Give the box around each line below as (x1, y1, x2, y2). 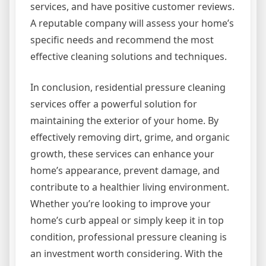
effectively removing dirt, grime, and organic (30, 131, 230, 144)
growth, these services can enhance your (30, 147, 214, 161)
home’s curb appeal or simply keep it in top (30, 214, 224, 227)
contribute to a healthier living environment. (30, 180, 229, 194)
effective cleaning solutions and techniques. (30, 50, 227, 64)
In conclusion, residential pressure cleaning (30, 81, 226, 94)
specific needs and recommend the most (30, 33, 214, 47)
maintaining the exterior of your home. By (30, 114, 218, 128)
